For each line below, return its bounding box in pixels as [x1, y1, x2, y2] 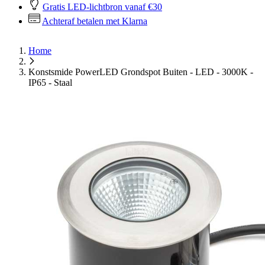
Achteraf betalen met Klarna [42, 16, 147, 26]
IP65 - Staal [28, 77, 72, 88]
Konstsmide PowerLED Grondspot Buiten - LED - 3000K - [28, 67, 253, 77]
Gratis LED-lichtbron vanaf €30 [43, 2, 162, 12]
